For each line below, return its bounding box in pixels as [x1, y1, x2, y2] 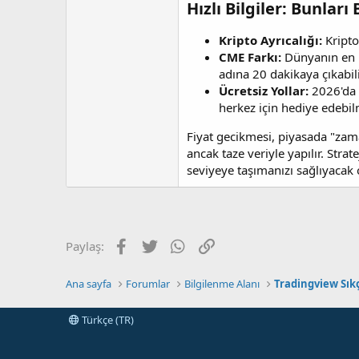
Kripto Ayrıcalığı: [219, 32, 322, 48]
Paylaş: [66, 238, 104, 254]
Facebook [131, 236, 184, 252]
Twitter [159, 236, 198, 252]
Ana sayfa [66, 276, 111, 291]
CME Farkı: [219, 49, 281, 65]
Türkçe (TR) [79, 313, 134, 327]
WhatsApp [188, 236, 245, 252]
